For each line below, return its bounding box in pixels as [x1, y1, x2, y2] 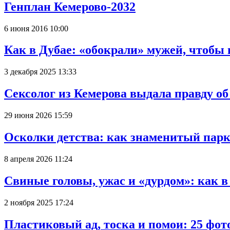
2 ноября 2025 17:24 [4, 198, 73, 207]
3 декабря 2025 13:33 [4, 67, 76, 76]
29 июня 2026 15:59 [4, 111, 72, 120]
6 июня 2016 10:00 [4, 24, 68, 33]
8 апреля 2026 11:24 [4, 155, 72, 163]
